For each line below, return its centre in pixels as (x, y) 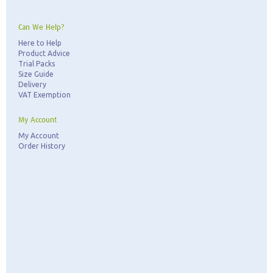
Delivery (32, 84)
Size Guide (36, 74)
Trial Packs (37, 64)
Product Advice (44, 53)
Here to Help (40, 43)
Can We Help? (41, 28)
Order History (42, 146)
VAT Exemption (44, 95)
